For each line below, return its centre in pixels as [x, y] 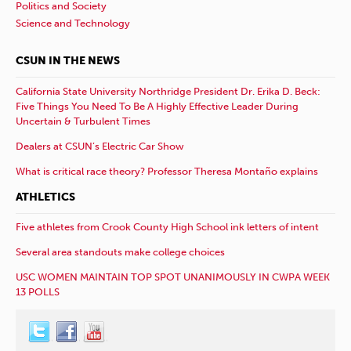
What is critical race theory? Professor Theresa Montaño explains [167, 171]
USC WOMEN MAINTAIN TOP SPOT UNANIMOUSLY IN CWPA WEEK [173, 277]
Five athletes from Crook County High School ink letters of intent [167, 226]
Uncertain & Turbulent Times [83, 121]
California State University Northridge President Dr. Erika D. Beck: [168, 91]
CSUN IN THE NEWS [68, 61]
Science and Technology [73, 24]
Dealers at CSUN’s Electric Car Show [100, 146]
